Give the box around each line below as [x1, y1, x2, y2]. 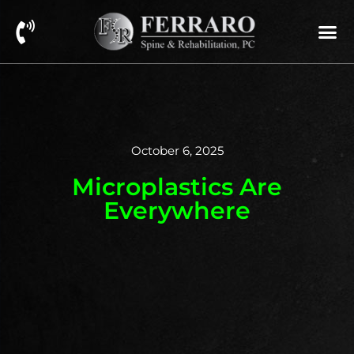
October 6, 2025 [130, 143, 224, 158]
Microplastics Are [72, 172, 282, 201]
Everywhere [104, 196, 250, 225]
